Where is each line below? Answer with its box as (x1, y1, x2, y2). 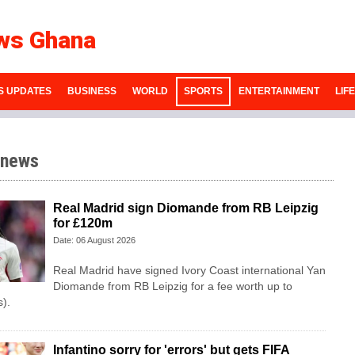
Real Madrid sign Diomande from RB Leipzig (52, 201, 319, 216)
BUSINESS (67, 86, 116, 97)
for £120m (52, 216, 113, 231)
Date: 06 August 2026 (52, 235, 136, 246)
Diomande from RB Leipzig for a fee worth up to (52, 280, 292, 293)
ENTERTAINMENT (238, 86, 319, 97)
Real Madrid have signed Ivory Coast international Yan (52, 264, 326, 277)
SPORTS (183, 86, 223, 97)
